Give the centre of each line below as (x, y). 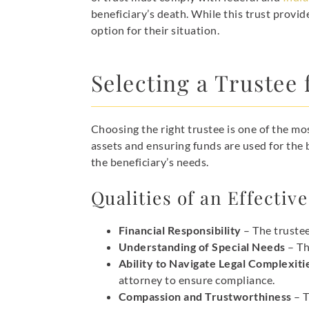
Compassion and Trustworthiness (205, 297)
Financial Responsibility (180, 230)
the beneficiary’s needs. (150, 162)
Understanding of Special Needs (202, 247)
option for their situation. (155, 30)
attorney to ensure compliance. (197, 280)
